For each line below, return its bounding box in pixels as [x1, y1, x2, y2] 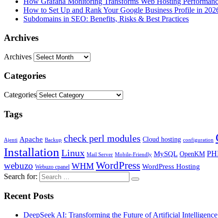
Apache [19, 135, 43, 143]
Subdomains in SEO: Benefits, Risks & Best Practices [23, 15, 189, 23]
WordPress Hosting [142, 162, 200, 170]
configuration [183, 137, 214, 143]
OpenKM [180, 150, 205, 158]
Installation [4, 145, 59, 159]
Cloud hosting [143, 135, 181, 143]
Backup [45, 137, 62, 143]
